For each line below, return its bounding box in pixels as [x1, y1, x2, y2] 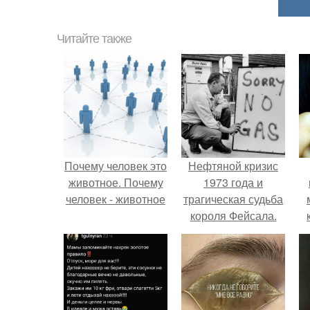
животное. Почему [68, 174, 163, 190]
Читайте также [57, 32, 131, 46]
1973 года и [203, 174, 263, 190]
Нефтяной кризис [188, 158, 278, 174]
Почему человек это [64, 158, 167, 174]
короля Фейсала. [190, 208, 277, 224]
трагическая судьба [183, 191, 283, 207]
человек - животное [66, 191, 165, 207]
